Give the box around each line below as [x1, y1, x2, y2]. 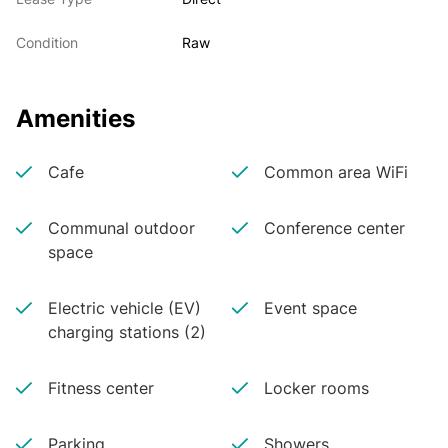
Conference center [263, 218, 405, 238]
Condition [16, 34, 78, 51]
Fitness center [48, 378, 154, 398]
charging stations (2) [48, 322, 206, 342]
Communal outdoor [48, 218, 195, 238]
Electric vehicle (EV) [48, 298, 201, 318]
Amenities [16, 104, 135, 133]
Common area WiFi [263, 162, 408, 182]
